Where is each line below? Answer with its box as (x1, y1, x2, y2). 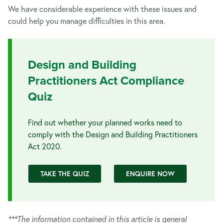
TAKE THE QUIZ (40, 169, 89, 178)
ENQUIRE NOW (126, 169, 175, 178)
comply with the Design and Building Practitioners (28, 129, 198, 139)
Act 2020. (28, 141, 62, 151)
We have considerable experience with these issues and (8, 3, 197, 14)
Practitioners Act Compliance (28, 72, 184, 90)
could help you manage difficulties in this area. (8, 15, 165, 26)
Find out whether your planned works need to (28, 117, 182, 127)
